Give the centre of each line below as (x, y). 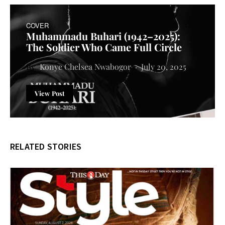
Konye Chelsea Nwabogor (85, 66)
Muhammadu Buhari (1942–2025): (103, 36)
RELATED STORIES (46, 146)
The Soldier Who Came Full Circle (104, 47)
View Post (50, 93)
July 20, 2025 (164, 66)
